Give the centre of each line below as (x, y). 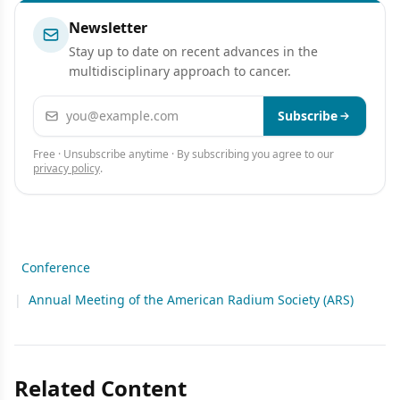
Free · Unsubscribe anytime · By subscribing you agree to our (183, 154)
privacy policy (67, 168)
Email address (80, 106)
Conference (56, 267)
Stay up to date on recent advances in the (193, 51)
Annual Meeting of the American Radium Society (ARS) (191, 300)
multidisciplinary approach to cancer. (180, 71)
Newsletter (108, 28)
